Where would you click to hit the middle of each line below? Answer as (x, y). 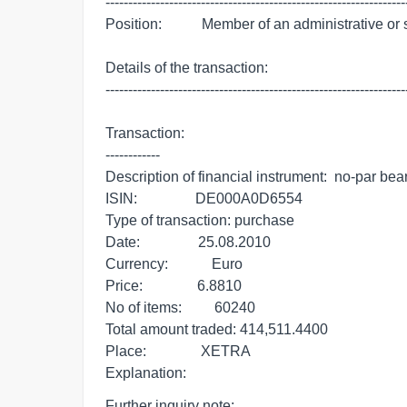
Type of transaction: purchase (200, 220)
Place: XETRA (178, 351)
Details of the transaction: (187, 68)
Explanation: (146, 373)
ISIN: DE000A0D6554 (204, 199)
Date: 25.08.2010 (188, 242)
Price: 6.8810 (174, 286)
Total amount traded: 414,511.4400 (217, 329)
